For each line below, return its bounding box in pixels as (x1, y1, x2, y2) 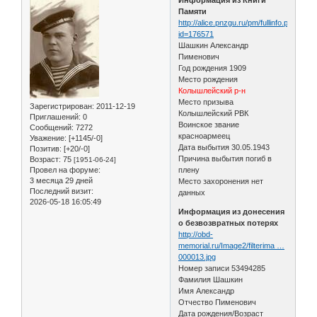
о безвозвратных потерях (178, 218, 279, 227)
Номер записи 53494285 (178, 263, 266, 272)
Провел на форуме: (30, 165, 100, 174)
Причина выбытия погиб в (178, 154, 272, 163)
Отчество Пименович (178, 297, 257, 306)
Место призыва (178, 97, 234, 106)
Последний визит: (30, 186, 93, 195)
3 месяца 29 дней (30, 175, 93, 185)
